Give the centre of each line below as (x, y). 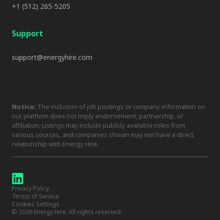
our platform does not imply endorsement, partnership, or (97, 116)
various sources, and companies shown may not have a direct (103, 135)
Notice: (25, 107)
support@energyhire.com (52, 57)
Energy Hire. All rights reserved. (77, 212)
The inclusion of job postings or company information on (121, 107)
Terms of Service (35, 196)
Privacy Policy (30, 189)
